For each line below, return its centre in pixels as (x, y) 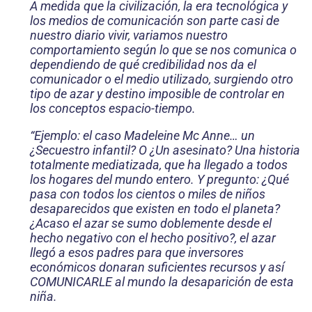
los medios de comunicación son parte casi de (155, 21)
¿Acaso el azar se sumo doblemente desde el (151, 224)
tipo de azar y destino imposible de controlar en (157, 94)
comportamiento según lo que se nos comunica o (163, 50)
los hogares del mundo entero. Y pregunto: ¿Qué (159, 180)
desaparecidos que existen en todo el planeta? (155, 209)
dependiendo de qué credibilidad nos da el (143, 65)
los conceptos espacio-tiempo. (113, 109)
